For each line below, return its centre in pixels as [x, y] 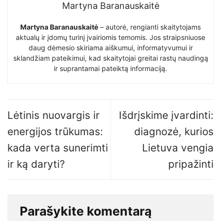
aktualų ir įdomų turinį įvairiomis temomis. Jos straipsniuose [110, 37]
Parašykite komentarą [87, 211]
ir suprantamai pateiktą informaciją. [110, 68]
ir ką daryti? [36, 164]
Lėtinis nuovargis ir [54, 115]
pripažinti [191, 164]
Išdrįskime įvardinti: [166, 115]
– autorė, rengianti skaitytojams [149, 27]
